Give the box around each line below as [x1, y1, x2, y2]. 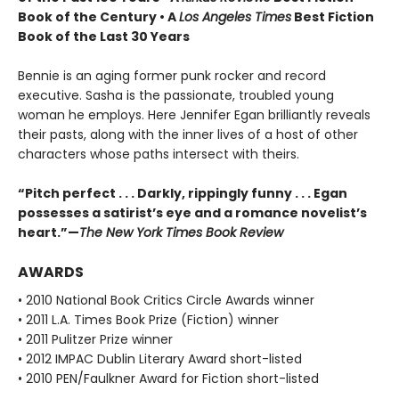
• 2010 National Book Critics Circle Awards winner [18, 290, 314, 309]
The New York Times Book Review [79, 223, 283, 241]
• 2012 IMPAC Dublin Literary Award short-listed [18, 349, 302, 368]
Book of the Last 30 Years [18, 27, 190, 45]
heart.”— [18, 223, 79, 241]
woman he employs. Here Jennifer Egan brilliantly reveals [18, 105, 370, 124]
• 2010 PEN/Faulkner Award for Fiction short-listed [18, 369, 319, 387]
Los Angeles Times [179, 7, 291, 26]
